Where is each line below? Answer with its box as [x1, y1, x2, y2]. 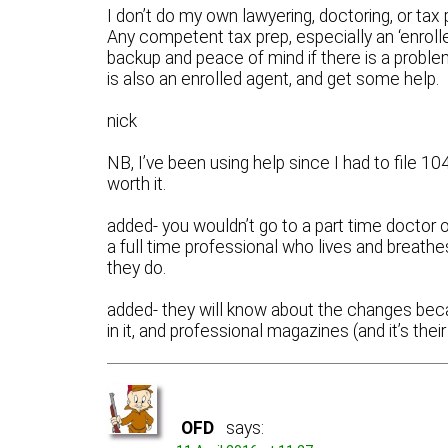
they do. [107, 258, 167, 279]
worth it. [107, 173, 167, 194]
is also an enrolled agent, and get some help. [107, 68, 440, 89]
